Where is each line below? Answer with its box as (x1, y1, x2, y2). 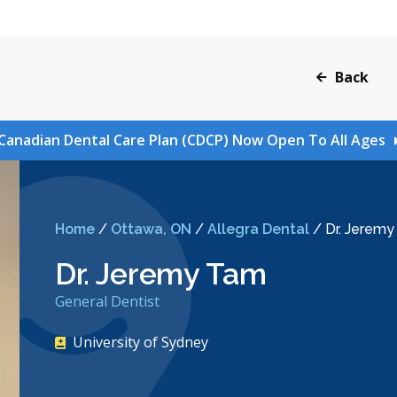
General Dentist (54, 292, 160, 312)
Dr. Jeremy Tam (54, 256, 267, 292)
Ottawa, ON (110, 221, 191, 238)
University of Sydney (72, 332, 208, 353)
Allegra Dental (206, 221, 309, 238)
